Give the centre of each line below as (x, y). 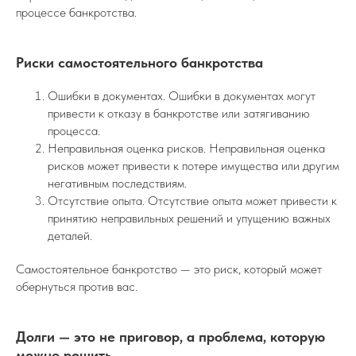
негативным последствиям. (117, 184)
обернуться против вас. (77, 287)
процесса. (74, 131)
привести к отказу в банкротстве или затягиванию (179, 114)
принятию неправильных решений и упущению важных (189, 219)
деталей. (70, 236)
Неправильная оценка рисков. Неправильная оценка (186, 149)
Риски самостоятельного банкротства (139, 63)
